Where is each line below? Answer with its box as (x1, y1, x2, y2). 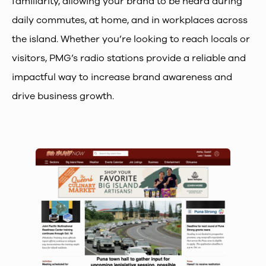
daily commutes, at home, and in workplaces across (12, 14, 248, 27)
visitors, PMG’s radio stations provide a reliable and (12, 52, 246, 65)
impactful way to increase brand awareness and (12, 71, 232, 84)
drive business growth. (12, 90, 114, 103)
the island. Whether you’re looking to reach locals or (12, 33, 250, 46)
